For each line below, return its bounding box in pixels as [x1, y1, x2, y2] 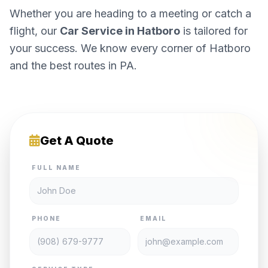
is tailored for [180, 25, 248, 37]
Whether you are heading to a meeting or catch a [10, 7, 251, 20]
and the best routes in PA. [10, 59, 137, 72]
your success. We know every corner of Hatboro [10, 42, 251, 54]
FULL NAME [32, 164, 81, 171]
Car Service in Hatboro [60, 25, 180, 37]
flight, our [10, 25, 60, 37]
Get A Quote [40, 133, 114, 148]
